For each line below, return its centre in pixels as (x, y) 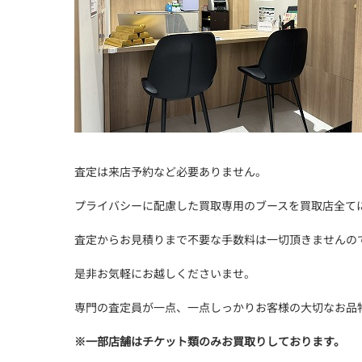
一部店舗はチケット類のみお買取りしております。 (215, 341)
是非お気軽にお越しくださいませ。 (165, 273)
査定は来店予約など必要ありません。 (170, 171)
